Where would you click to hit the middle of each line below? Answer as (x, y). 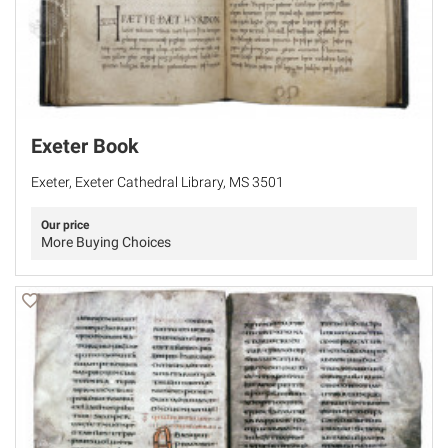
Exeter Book (85, 145)
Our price (65, 224)
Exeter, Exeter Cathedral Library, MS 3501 (157, 181)
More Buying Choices (106, 241)
